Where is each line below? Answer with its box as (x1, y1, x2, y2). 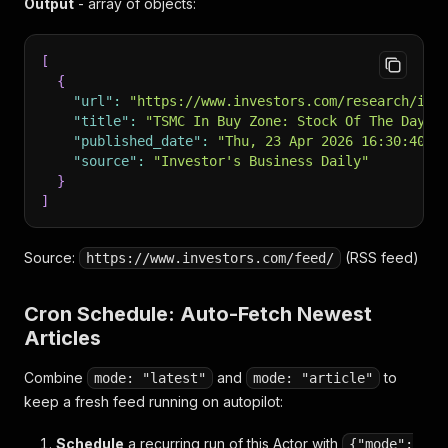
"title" (73, 113, 129, 129)
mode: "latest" (94, 370, 206, 386)
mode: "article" (253, 370, 373, 386)
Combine (24, 369, 87, 386)
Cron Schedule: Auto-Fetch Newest (24, 302, 372, 326)
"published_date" (73, 133, 201, 149)
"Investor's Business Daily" (153, 153, 369, 169)
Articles (24, 326, 101, 350)
